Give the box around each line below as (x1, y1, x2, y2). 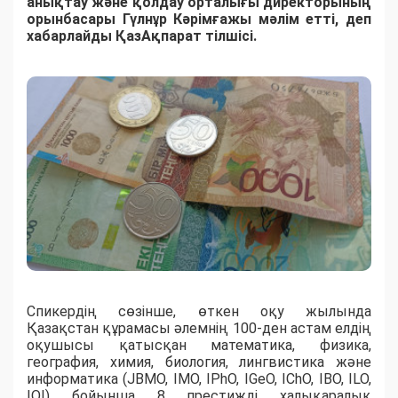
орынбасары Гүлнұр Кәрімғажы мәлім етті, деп (27, 11, 371, 28)
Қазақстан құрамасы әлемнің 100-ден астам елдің (27, 319, 371, 337)
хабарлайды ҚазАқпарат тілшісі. (27, 28, 257, 45)
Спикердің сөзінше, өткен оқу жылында (27, 302, 371, 320)
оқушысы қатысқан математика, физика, (27, 336, 371, 354)
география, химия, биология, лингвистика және (27, 353, 371, 370)
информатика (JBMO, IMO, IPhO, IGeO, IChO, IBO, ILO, (27, 370, 371, 387)
